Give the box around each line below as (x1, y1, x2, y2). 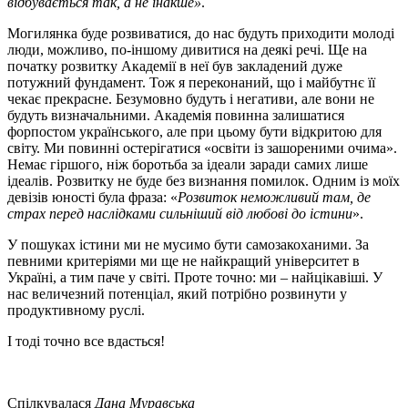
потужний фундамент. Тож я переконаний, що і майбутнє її (7, 75, 375, 91)
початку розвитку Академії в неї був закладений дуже (7, 58, 342, 75)
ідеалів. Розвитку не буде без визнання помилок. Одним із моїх (7, 173, 400, 189)
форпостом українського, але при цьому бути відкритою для (7, 124, 382, 140)
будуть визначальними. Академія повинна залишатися (7, 107, 344, 124)
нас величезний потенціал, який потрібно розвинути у (7, 286, 347, 302)
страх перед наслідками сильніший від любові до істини (7, 206, 352, 222)
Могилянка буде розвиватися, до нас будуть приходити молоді (7, 25, 394, 42)
